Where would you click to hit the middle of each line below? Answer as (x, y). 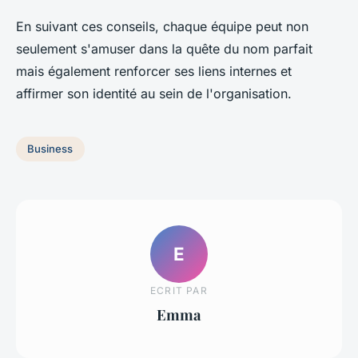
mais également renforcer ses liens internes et (154, 71)
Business (50, 149)
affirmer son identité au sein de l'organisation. (154, 93)
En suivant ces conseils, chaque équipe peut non (162, 26)
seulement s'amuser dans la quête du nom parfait (164, 48)
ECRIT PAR (179, 291)
